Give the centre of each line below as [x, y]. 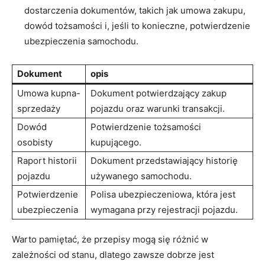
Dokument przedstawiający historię [164, 160]
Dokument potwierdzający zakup [159, 93]
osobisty [35, 142]
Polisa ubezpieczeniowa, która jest [163, 194]
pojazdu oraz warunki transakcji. [158, 108]
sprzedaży [39, 108]
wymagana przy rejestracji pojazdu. [164, 209]
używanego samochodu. [141, 176]
